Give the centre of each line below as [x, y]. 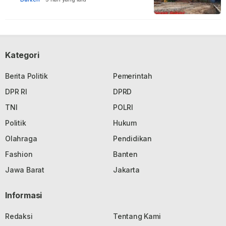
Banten [125, 154]
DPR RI [16, 92]
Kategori [22, 55]
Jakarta [126, 170]
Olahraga [21, 138]
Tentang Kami [137, 216]
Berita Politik [27, 76]
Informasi [24, 195]
